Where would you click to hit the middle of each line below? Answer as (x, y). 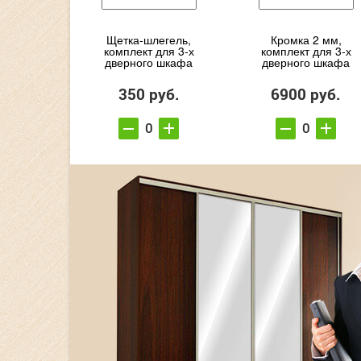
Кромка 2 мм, (306, 40)
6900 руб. (306, 94)
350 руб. (149, 94)
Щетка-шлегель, (149, 40)
